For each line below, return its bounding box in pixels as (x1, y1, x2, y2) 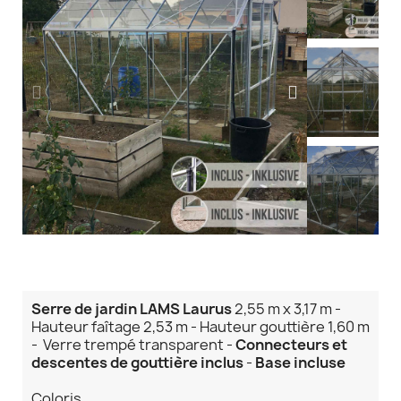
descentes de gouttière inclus (31, 352, 246, 372)
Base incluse (255, 352, 346, 372)
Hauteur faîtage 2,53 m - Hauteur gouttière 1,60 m (31, 316, 370, 337)
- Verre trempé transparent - (31, 334, 235, 354)
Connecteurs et (235, 334, 347, 354)
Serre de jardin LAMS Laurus (31, 298, 232, 319)
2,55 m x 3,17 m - (232, 298, 341, 319)
